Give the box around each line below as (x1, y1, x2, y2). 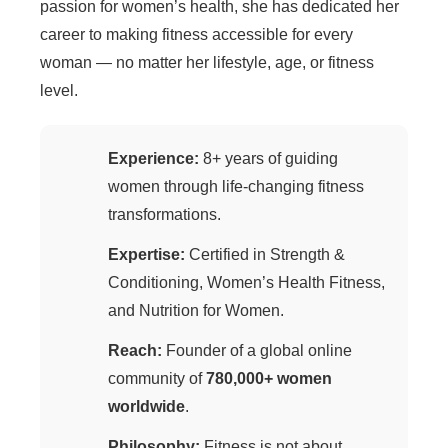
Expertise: (108, 246, 185, 263)
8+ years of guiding (199, 150, 338, 167)
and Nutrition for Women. (108, 302, 284, 319)
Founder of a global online (162, 342, 352, 359)
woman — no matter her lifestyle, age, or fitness (40, 54, 374, 71)
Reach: (108, 342, 162, 359)
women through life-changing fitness (108, 178, 364, 195)
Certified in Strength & (185, 246, 345, 263)
